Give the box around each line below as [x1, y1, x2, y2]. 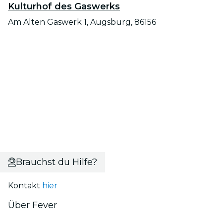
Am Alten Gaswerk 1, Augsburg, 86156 [8, 17, 156, 27]
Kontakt [8, 180, 42, 190]
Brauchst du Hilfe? [15, 156, 97, 167]
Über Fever [8, 199, 57, 211]
